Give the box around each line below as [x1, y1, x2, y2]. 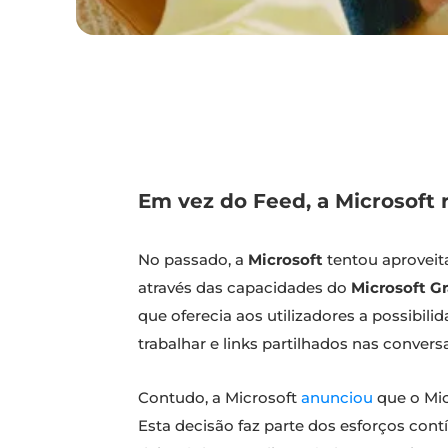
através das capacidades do [138, 278, 351, 298]
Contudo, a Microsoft [138, 388, 301, 408]
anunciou [301, 388, 377, 408]
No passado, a [138, 250, 248, 270]
